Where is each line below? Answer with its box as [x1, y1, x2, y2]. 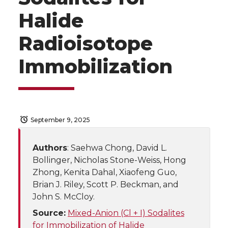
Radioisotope [18, 32, 153, 55]
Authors [33, 143, 67, 153]
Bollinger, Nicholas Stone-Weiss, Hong [33, 155, 186, 165]
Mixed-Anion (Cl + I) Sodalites [68, 208, 184, 218]
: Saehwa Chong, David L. [67, 143, 167, 153]
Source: [33, 208, 66, 218]
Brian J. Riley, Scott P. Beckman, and [33, 180, 179, 190]
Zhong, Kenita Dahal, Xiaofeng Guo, [33, 167, 177, 178]
